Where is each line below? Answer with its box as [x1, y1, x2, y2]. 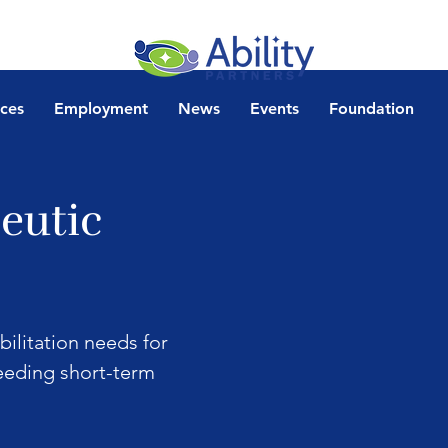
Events [249, 99, 299, 119]
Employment [53, 99, 148, 119]
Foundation [328, 99, 414, 119]
